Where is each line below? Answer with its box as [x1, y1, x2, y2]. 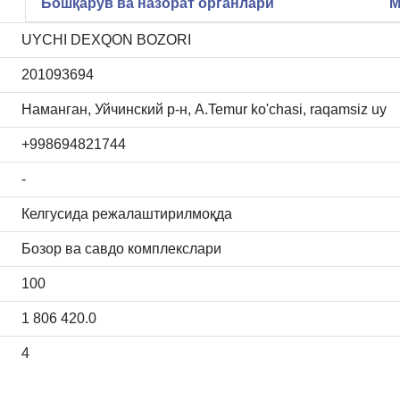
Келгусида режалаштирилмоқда [21, 205, 232, 221]
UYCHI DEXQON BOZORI [21, 31, 191, 47]
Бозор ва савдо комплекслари [21, 240, 221, 256]
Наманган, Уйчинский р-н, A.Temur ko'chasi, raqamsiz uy [21, 101, 387, 117]
